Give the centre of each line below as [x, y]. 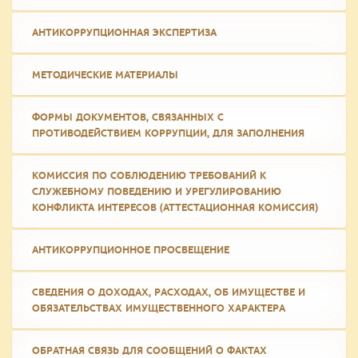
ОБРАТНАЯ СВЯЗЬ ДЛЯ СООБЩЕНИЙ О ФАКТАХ [149, 351]
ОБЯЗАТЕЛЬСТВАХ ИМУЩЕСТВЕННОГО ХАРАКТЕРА [159, 308]
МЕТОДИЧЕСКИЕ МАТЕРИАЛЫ [105, 75]
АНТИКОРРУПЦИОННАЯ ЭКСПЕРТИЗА [124, 33]
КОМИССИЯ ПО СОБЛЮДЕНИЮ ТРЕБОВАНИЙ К [149, 176]
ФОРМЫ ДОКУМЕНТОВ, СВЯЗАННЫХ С [128, 117]
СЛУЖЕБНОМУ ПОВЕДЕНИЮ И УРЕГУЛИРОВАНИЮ [157, 192]
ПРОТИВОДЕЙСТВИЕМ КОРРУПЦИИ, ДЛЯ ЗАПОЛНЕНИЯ [168, 133]
